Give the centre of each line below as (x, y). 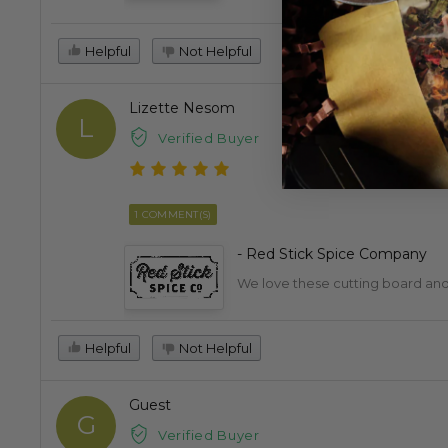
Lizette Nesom (182, 108)
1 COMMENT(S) (173, 214)
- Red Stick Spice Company (332, 253)
